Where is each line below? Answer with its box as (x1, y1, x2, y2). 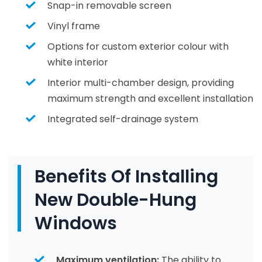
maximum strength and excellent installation (47, 92, 253, 105)
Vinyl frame (47, 19, 100, 33)
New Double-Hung (35, 188, 196, 212)
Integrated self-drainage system (47, 112, 198, 126)
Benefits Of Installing (35, 164, 218, 189)
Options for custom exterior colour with (47, 40, 229, 53)
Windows (35, 211, 117, 236)
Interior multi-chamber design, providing (47, 76, 234, 89)
